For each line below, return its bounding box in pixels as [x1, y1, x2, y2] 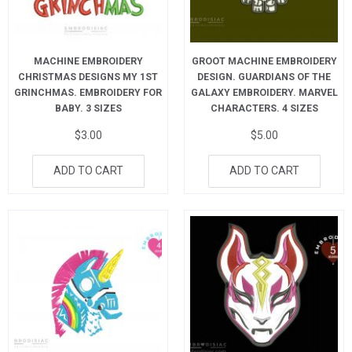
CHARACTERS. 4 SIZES [210, 102, 318, 114]
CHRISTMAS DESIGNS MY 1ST [18, 71, 158, 82]
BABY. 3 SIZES [54, 102, 122, 114]
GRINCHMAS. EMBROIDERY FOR [14, 86, 162, 98]
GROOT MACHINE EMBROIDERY [191, 55, 337, 67]
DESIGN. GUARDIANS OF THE [197, 71, 331, 82]
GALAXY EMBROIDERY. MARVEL [190, 86, 338, 98]
